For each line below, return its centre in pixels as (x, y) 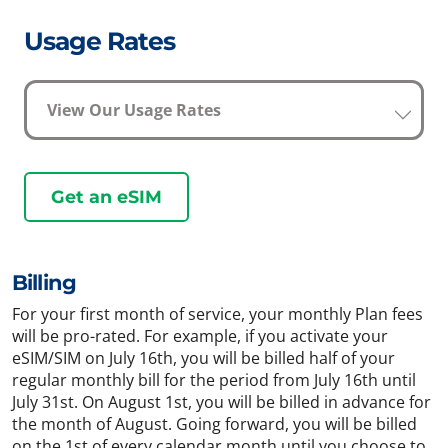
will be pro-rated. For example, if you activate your (200, 336)
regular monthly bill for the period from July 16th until (214, 380)
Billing (44, 283)
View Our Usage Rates (134, 110)
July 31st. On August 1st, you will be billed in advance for (221, 402)
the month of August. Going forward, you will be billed (214, 424)
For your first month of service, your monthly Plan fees (217, 314)
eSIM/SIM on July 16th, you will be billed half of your (203, 358)
